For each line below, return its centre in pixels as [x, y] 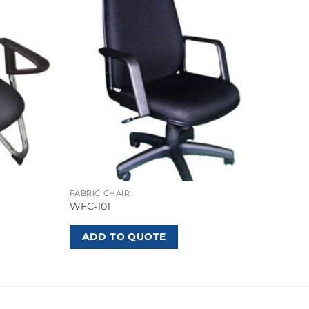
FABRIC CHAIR [100, 193]
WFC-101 [90, 206]
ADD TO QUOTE [124, 237]
